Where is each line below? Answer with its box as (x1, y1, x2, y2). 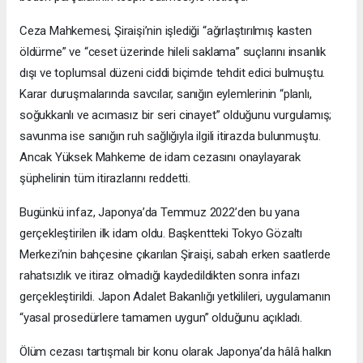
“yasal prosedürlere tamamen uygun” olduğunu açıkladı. (19, 310, 302, 326)
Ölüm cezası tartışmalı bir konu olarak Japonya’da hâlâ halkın (19, 344, 332, 360)
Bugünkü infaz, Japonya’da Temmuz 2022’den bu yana (19, 205, 300, 220)
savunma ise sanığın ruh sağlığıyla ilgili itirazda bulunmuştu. (19, 129, 322, 144)
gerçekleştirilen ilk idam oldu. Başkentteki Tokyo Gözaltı (19, 226, 303, 241)
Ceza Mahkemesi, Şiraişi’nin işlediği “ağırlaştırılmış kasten (19, 23, 312, 39)
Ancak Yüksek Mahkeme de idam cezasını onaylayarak (19, 150, 301, 165)
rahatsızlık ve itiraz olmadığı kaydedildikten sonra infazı (19, 268, 300, 284)
